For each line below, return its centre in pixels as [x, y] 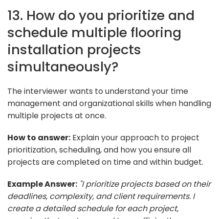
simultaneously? [63, 66]
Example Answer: [42, 184]
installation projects [74, 49]
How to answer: [39, 137]
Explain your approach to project [135, 137]
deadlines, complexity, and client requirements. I [101, 196]
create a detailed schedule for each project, [93, 208]
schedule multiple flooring [94, 32]
